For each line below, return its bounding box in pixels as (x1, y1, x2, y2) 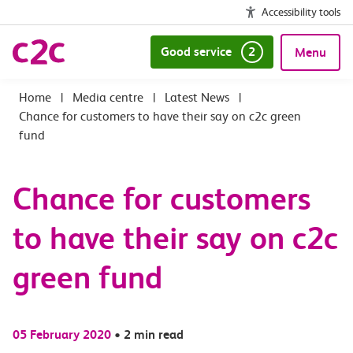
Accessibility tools (262, 6, 340, 18)
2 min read (124, 327, 184, 342)
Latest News (165, 90, 229, 105)
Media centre (72, 90, 143, 105)
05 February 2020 (13, 327, 111, 342)
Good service (160, 44, 232, 59)
